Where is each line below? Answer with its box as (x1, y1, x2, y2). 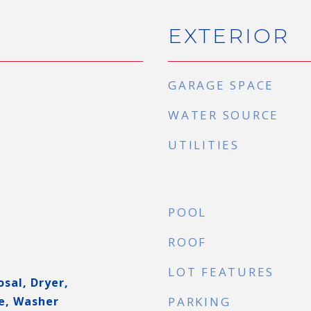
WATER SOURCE (168, 107, 279, 123)
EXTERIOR (168, 24, 289, 48)
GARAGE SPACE (168, 77, 274, 93)
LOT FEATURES (168, 264, 274, 280)
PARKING (168, 294, 231, 310)
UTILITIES (168, 137, 239, 153)
